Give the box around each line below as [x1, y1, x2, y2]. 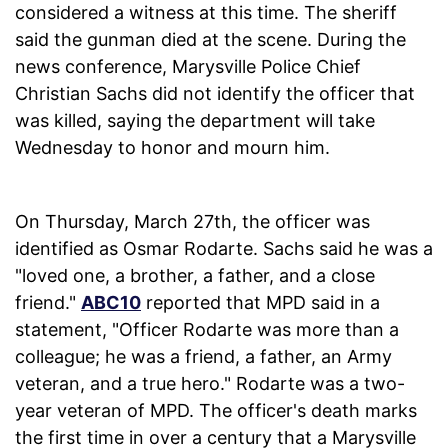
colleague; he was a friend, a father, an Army [15, 346, 392, 368]
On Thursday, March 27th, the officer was [15, 211, 370, 233]
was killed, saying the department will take [15, 110, 375, 132]
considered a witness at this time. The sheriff [15, 2, 397, 24]
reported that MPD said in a [141, 292, 380, 314]
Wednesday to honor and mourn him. [15, 137, 330, 159]
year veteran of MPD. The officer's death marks [15, 400, 417, 422]
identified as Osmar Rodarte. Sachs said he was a [15, 238, 433, 260]
